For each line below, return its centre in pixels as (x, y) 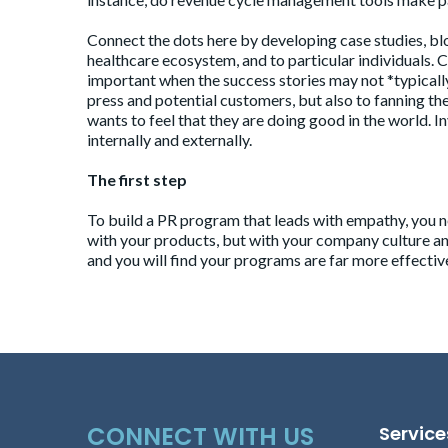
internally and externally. (169, 139)
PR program (198, 219)
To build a (122, 219)
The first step (137, 179)
